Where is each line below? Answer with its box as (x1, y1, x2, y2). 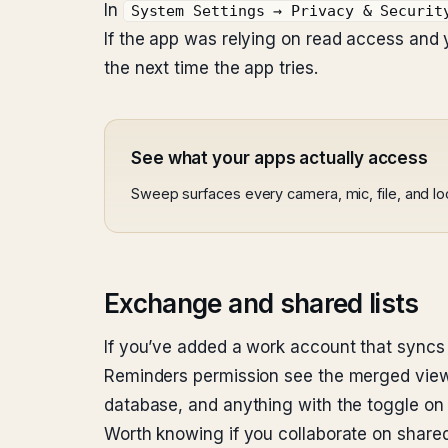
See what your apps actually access (131, 148, 429, 168)
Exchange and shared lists (104, 288, 419, 319)
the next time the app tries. (104, 58, 318, 78)
